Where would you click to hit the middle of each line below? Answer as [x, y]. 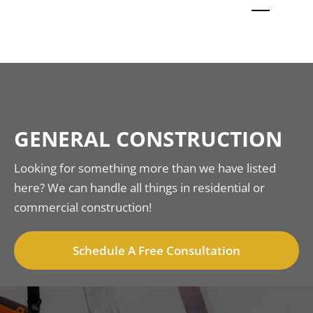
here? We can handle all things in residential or [139, 188]
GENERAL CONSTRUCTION [148, 139]
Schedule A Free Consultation [156, 250]
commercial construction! [83, 207]
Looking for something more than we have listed [145, 168]
